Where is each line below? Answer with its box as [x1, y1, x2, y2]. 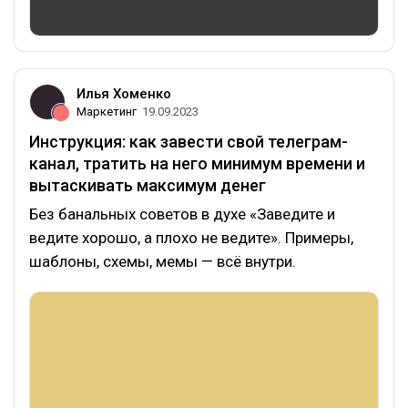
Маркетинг [76, 104, 137, 118]
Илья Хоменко [76, 85, 171, 102]
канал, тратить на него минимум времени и [29, 153, 365, 173]
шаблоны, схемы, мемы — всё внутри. [29, 251, 296, 270]
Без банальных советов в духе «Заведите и [29, 204, 335, 223]
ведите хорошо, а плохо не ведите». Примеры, [29, 228, 353, 247]
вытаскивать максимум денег [29, 175, 266, 195]
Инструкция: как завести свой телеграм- [29, 131, 348, 151]
